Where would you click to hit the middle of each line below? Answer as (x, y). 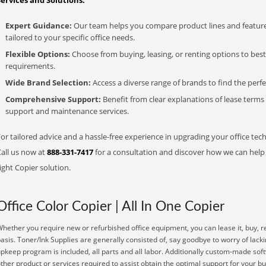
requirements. (30, 66)
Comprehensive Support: (53, 99)
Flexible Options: (38, 54)
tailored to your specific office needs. (70, 37)
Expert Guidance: (39, 26)
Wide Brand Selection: (48, 83)
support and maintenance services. (67, 111)
